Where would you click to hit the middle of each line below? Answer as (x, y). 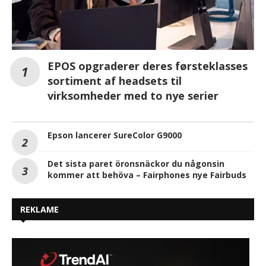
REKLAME (39, 210)
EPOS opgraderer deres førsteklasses (148, 66)
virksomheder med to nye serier (133, 96)
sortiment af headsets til (115, 81)
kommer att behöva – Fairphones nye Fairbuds (147, 175)
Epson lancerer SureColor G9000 (115, 135)
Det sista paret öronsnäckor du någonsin (136, 164)
